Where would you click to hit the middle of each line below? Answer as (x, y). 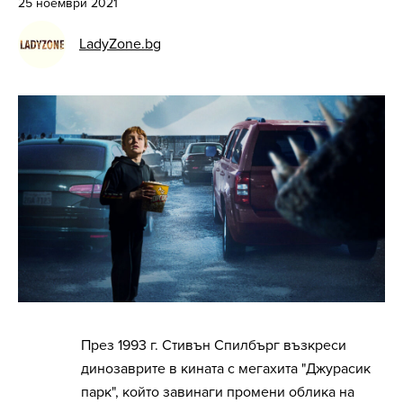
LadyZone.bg (120, 44)
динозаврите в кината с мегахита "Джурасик (226, 369)
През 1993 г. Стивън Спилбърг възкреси (214, 346)
